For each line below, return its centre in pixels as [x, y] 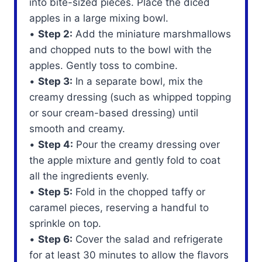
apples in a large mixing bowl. [99, 18]
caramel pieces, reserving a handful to [119, 207]
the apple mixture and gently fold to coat [125, 160]
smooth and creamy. [77, 128]
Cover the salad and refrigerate [148, 239]
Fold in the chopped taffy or [139, 192]
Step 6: [56, 239]
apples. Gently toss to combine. [104, 65]
